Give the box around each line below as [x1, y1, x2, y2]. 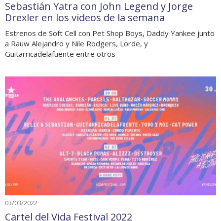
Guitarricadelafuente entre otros [5, 49, 115, 59]
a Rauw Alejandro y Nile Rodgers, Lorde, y [5, 38, 148, 48]
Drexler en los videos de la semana [5, 11, 165, 24]
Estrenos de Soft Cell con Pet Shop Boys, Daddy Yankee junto [5, 28, 215, 38]
